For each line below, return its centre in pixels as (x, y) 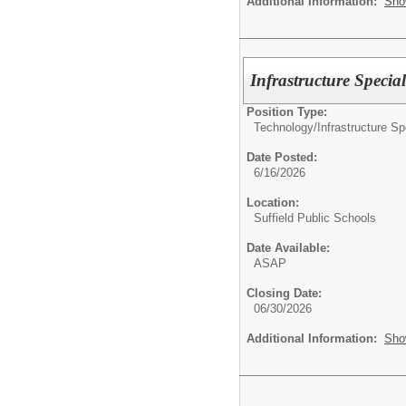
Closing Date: (284, 293)
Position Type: (287, 112)
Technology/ (285, 127)
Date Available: (288, 248)
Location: (273, 203)
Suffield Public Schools (315, 218)
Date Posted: (282, 157)
